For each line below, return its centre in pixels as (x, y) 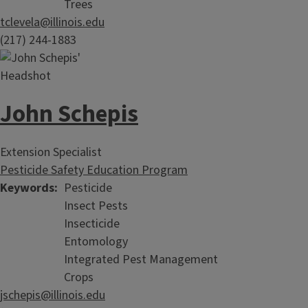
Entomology (96, 242)
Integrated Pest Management (141, 260)
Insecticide (92, 224)
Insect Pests (96, 206)
